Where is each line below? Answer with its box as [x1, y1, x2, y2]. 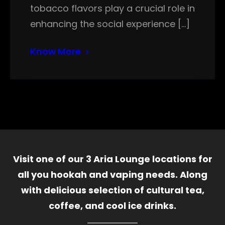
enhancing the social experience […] [30, 18, 190, 31]
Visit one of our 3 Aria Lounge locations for [13, 153, 212, 166]
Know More [30, 45, 81, 58]
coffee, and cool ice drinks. [49, 199, 176, 212]
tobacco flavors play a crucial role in [30, 2, 195, 15]
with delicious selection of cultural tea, [21, 184, 204, 197]
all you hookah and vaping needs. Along [18, 168, 207, 181]
